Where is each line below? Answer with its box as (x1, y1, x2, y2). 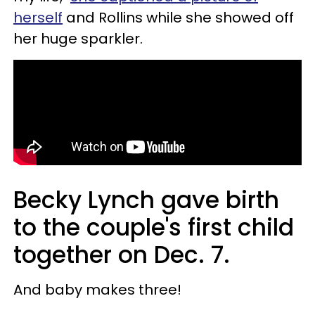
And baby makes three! (13, 279, 181, 300)
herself (13, 7, 63, 27)
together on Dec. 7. (13, 238, 230, 271)
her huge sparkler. (13, 28, 143, 49)
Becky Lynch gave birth (13, 183, 279, 217)
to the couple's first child (13, 210, 294, 244)
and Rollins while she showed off (63, 7, 294, 27)
